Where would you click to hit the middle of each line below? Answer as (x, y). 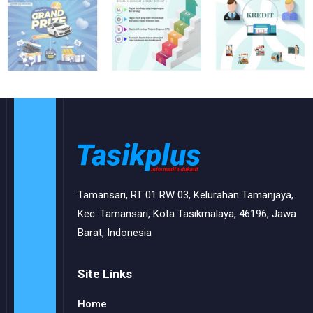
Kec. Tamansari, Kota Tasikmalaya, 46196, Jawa (187, 214)
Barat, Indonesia (114, 233)
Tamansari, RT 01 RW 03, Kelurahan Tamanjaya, (185, 195)
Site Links (104, 274)
